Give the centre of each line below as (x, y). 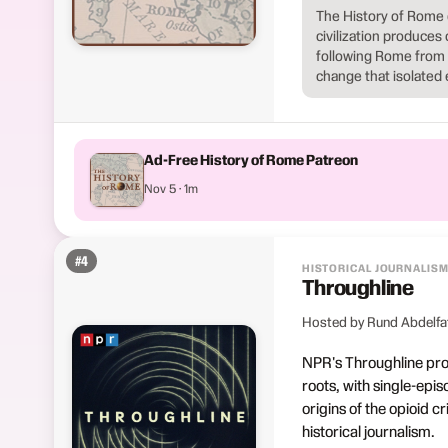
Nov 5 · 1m (170, 187)
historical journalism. (368, 431)
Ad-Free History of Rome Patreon (250, 159)
